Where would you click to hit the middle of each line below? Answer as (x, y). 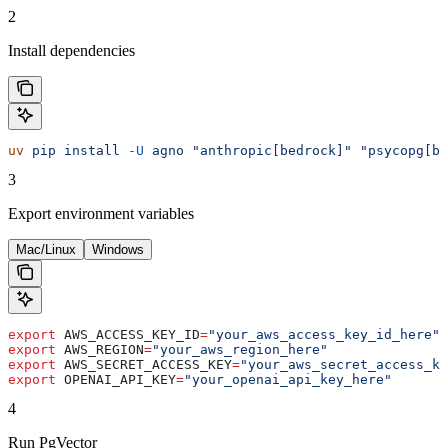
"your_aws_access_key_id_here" (324, 334)
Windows (118, 249)
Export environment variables (101, 213)
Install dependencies (71, 50)
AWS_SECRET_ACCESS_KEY (144, 364)
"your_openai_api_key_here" (288, 379)
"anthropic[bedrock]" (268, 150)
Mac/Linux (46, 249)
